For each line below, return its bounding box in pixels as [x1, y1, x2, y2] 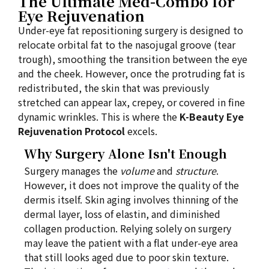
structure [175, 163, 216, 178]
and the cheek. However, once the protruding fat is [18, 66, 245, 80]
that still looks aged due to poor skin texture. [24, 250, 229, 264]
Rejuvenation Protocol [18, 124, 125, 138]
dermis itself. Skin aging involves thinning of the [24, 192, 238, 207]
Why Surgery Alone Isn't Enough [24, 145, 227, 162]
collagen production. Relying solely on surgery [24, 221, 231, 235]
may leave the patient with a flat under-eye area [24, 235, 238, 250]
